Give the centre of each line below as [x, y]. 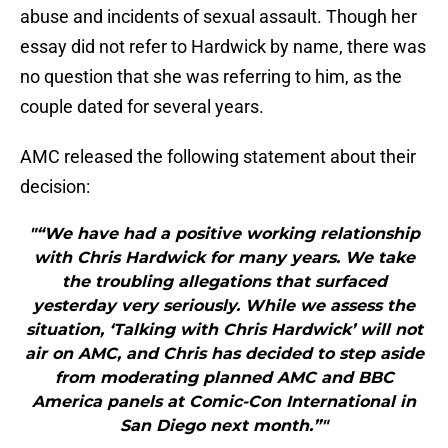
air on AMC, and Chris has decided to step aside [224, 354]
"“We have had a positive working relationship [224, 234]
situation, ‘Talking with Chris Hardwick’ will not [224, 330]
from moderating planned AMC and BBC [224, 378]
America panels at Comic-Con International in [224, 402]
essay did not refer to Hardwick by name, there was [223, 47]
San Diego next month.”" [224, 426]
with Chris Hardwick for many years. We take [224, 258]
